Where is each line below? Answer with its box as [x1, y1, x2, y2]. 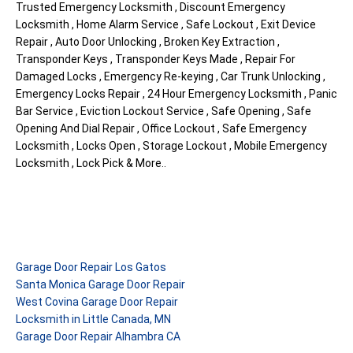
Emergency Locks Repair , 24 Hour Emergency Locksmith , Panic [16, 87, 337, 100]
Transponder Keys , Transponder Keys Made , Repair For [16, 53, 295, 65]
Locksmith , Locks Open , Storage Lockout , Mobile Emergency [16, 139, 327, 152]
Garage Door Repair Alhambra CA [16, 330, 180, 343]
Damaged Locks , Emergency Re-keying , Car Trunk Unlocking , [16, 70, 325, 83]
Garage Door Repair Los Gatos [16, 261, 166, 273]
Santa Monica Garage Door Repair [16, 278, 185, 291]
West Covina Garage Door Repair [16, 295, 178, 308]
